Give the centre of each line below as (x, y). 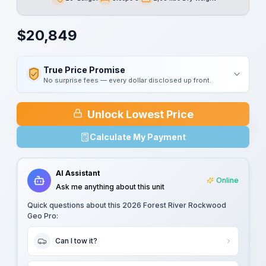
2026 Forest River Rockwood (174, 205)
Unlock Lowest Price (140, 114)
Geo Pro (42, 216)
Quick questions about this (75, 205)
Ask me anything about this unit (110, 187)
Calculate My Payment (138, 137)
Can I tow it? (76, 241)
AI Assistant (78, 173)
